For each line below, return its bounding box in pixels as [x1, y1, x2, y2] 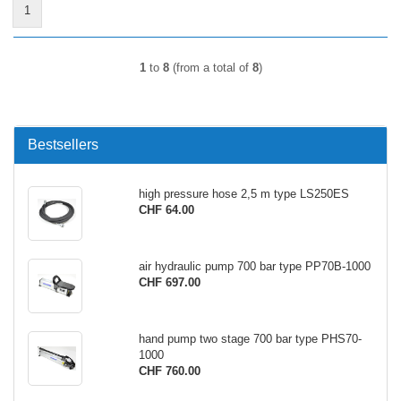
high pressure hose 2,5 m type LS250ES [138, 187, 349, 200]
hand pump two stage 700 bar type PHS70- [138, 332, 362, 346]
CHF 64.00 [138, 203, 194, 217]
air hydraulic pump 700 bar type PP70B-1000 [138, 260, 371, 273]
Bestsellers [28, 137, 98, 152]
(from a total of [168, 61, 252, 74]
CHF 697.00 [138, 276, 200, 289]
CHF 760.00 [138, 364, 200, 378]
